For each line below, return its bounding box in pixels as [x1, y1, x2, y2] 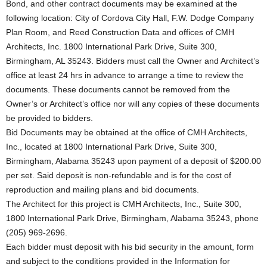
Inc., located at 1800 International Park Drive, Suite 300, [6, 142, 217, 151]
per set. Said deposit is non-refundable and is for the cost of [6, 170, 231, 180]
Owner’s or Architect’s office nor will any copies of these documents [6, 99, 259, 108]
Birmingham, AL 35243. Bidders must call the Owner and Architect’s [6, 56, 259, 66]
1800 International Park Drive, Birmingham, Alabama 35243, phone [6, 213, 259, 223]
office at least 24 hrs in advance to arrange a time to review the [6, 70, 244, 80]
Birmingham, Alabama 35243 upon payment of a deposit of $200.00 [6, 156, 261, 166]
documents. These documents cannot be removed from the [6, 85, 230, 94]
